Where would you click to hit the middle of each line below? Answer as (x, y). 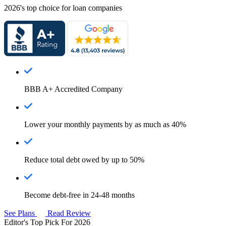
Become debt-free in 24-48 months (79, 195)
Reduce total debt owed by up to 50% (84, 159)
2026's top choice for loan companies (63, 8)
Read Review (69, 213)
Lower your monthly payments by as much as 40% (105, 124)
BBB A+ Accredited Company (73, 89)
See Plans (20, 213)
